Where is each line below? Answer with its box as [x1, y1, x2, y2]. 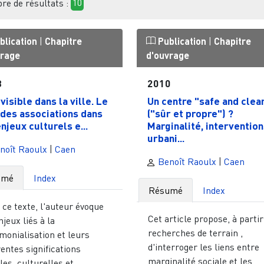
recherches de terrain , [148, 226, 243, 239]
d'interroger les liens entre [148, 240, 260, 253]
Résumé [148, 184, 183, 196]
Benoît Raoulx [155, 155, 216, 167]
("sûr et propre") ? [147, 106, 233, 120]
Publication [155, 35, 209, 47]
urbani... [147, 131, 184, 144]
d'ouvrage [146, 49, 189, 61]
